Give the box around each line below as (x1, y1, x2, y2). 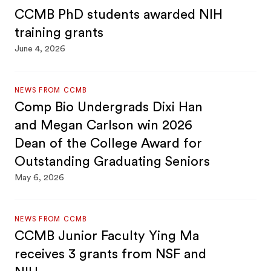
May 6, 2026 (15, 174, 65, 182)
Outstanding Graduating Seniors (15, 155, 211, 168)
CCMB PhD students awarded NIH (15, 8, 223, 21)
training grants (15, 26, 104, 39)
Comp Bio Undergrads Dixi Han (15, 100, 203, 114)
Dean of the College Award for (15, 137, 203, 150)
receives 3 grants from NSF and (15, 247, 207, 261)
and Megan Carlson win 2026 (15, 119, 193, 132)
